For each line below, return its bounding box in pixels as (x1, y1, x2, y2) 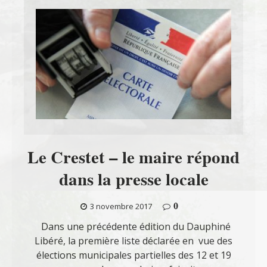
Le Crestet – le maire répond (27, 145, 240, 170)
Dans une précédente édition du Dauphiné (36, 220, 231, 234)
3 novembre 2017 (89, 201, 152, 212)
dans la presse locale (58, 167, 209, 192)
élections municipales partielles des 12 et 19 (36, 249, 231, 262)
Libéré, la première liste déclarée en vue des (35, 234, 232, 248)
